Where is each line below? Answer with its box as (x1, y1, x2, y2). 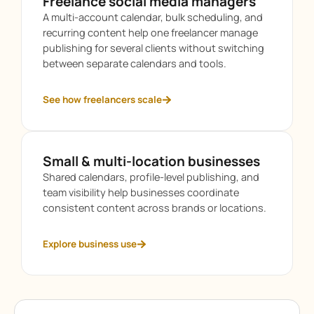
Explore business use (43, 237, 137, 250)
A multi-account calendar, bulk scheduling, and (43, 11, 263, 25)
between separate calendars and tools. (43, 57, 226, 71)
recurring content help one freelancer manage (43, 26, 258, 40)
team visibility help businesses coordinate (43, 186, 239, 200)
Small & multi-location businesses (43, 152, 260, 171)
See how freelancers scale (43, 93, 162, 106)
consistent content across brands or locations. (43, 201, 266, 215)
